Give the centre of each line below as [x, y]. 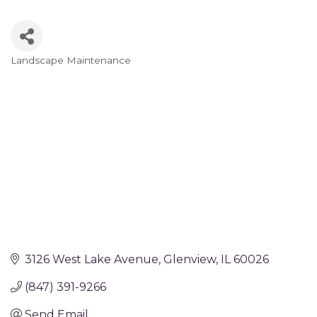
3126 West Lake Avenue [92, 259]
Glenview [190, 259]
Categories [51, 73]
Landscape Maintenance [71, 60]
